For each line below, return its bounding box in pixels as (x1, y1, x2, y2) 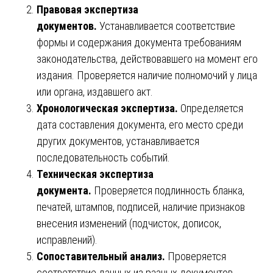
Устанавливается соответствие (97, 19, 235, 32)
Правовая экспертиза (37, 2, 138, 16)
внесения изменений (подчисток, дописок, (37, 216, 221, 230)
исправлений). (37, 233, 97, 246)
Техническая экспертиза (37, 167, 154, 180)
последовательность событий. (37, 151, 170, 164)
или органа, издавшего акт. (37, 85, 153, 98)
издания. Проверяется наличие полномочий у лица (37, 68, 257, 82)
